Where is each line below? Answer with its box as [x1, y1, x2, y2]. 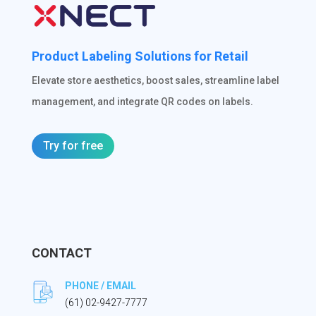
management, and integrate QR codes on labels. [31, 95, 253, 107]
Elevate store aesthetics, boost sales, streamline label [31, 74, 279, 86]
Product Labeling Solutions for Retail [31, 48, 248, 63]
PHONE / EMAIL [64, 280, 136, 292]
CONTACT [31, 245, 92, 261]
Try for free [42, 139, 103, 153]
